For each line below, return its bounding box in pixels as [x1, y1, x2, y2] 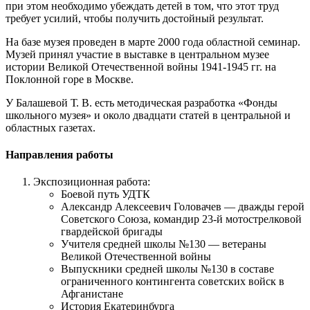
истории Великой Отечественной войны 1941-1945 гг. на [6, 60, 276, 73]
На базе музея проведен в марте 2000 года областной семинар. [6, 35, 300, 48]
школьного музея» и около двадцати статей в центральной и [6, 109, 291, 121]
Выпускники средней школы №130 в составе [61, 263, 274, 275]
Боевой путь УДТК [61, 188, 150, 201]
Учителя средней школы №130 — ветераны [61, 238, 266, 250]
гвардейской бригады [61, 226, 163, 238]
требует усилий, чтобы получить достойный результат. [6, 12, 264, 24]
